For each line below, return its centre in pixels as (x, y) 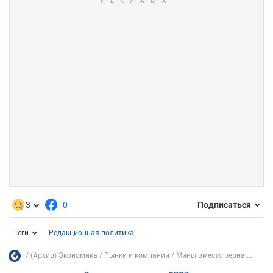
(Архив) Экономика (64, 256)
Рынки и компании (137, 256)
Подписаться (224, 205)
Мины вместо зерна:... (214, 256)
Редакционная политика (91, 232)
